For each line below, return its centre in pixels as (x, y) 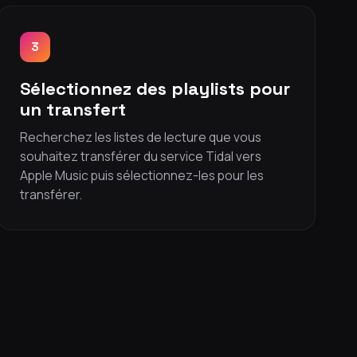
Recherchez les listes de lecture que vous (141, 137)
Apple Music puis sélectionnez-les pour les (142, 175)
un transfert (73, 109)
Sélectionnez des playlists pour (155, 88)
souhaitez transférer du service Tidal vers (141, 156)
